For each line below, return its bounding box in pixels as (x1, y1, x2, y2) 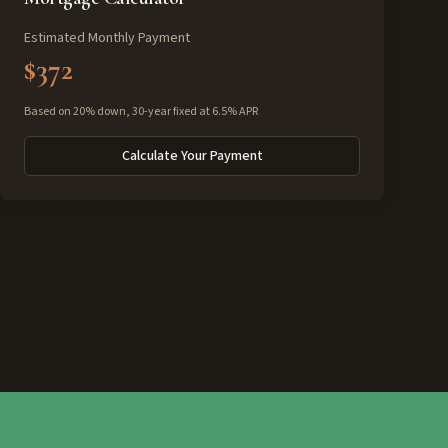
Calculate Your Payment (121, 146, 263, 166)
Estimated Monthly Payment (24, 28, 190, 48)
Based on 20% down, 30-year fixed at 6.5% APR (24, 103, 258, 120)
